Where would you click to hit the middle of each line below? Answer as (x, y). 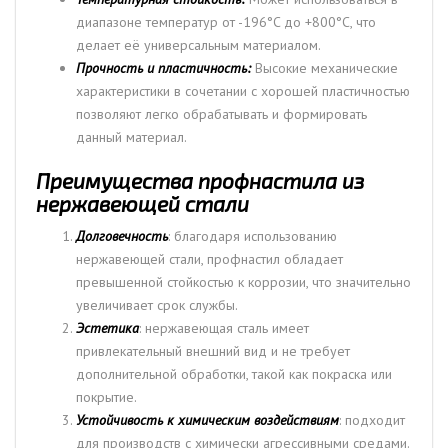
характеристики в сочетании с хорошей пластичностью (243, 90)
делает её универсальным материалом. (198, 44)
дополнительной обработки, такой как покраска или (234, 373)
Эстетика (107, 327)
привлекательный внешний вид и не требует (213, 350)
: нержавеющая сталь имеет (224, 327)
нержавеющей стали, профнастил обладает (209, 258)
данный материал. (131, 136)
